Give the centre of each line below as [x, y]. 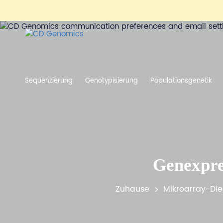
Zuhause [132, 189]
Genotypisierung [111, 81]
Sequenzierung [49, 81]
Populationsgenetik [181, 81]
